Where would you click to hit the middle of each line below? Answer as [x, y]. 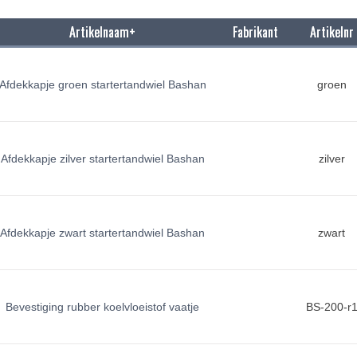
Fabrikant [256, 32]
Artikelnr [331, 32]
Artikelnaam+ [103, 32]
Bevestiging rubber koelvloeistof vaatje [103, 307]
